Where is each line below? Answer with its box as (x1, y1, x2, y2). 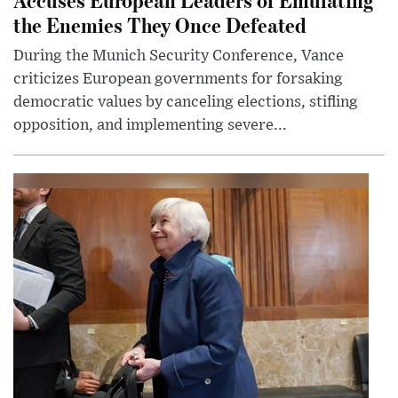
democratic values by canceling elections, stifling (13, 93, 358, 110)
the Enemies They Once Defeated (13, 10, 306, 38)
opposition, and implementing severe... (13, 116, 287, 133)
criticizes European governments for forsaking (13, 70, 343, 87)
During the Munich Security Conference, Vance (13, 47, 344, 64)
